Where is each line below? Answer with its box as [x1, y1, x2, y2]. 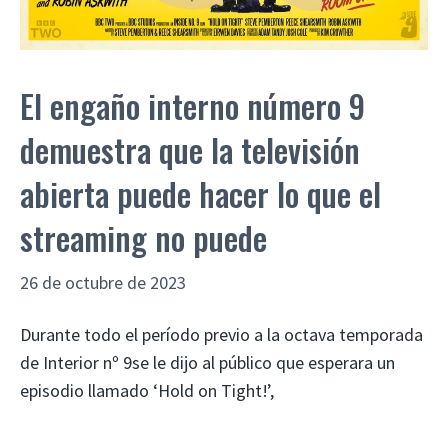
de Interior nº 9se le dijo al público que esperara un [20, 350, 395, 374]
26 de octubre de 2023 [20, 270, 186, 294]
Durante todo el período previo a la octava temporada [20, 322, 423, 346]
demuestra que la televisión [20, 125, 360, 173]
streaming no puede [20, 213, 267, 261]
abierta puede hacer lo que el [20, 169, 381, 217]
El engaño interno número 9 [20, 81, 365, 129]
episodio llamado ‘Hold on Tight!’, [20, 378, 274, 402]
